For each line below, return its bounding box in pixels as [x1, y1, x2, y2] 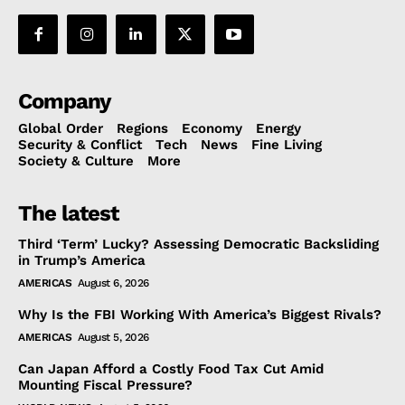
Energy [256, 119, 301, 137]
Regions [117, 119, 168, 137]
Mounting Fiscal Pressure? [18, 376, 193, 393]
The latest [18, 200, 118, 226]
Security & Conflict [18, 136, 142, 153]
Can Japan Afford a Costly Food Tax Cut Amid [18, 360, 324, 377]
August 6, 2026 [77, 276, 149, 289]
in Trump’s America [18, 251, 146, 268]
